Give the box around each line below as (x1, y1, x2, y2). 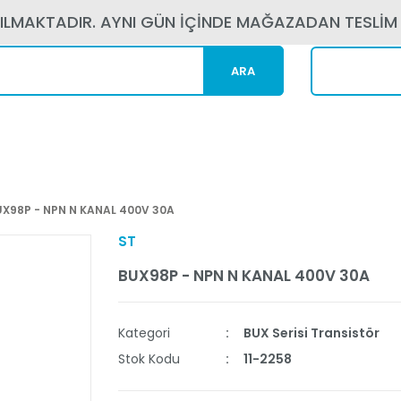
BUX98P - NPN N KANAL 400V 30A (117, 265, 370, 286)
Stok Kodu (117, 350, 180, 368)
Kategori (117, 324, 170, 342)
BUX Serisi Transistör (243, 324, 380, 342)
